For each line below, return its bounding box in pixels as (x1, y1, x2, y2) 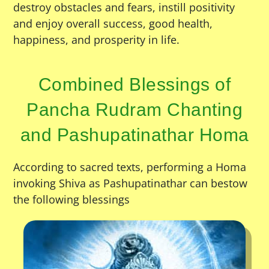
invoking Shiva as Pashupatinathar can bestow (13, 176, 248, 191)
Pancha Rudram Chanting (26, 100, 243, 120)
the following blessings (13, 192, 130, 207)
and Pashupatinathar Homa (20, 125, 249, 145)
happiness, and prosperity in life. (13, 32, 180, 47)
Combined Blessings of (38, 74, 231, 95)
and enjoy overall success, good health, (13, 16, 213, 31)
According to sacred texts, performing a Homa (13, 160, 247, 175)
